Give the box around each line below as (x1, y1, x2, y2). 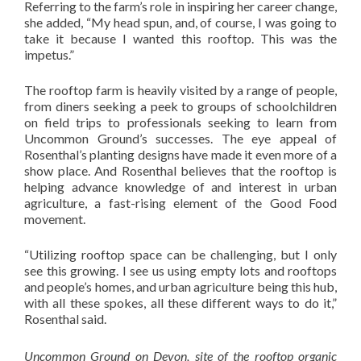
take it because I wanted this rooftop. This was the (24, 30, 337, 46)
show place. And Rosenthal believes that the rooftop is (24, 162, 337, 178)
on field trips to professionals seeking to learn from (24, 114, 337, 130)
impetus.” (24, 46, 74, 62)
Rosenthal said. (24, 310, 106, 326)
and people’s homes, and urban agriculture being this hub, (24, 278, 337, 294)
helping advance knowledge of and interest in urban (24, 178, 337, 194)
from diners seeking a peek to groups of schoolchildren (24, 98, 337, 114)
